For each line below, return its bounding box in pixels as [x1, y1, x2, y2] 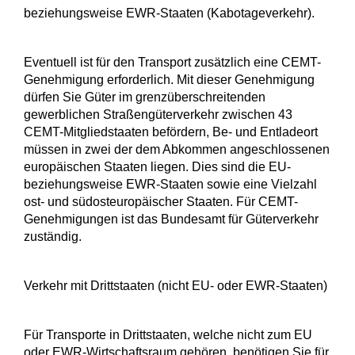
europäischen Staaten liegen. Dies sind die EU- [24, 160, 291, 174]
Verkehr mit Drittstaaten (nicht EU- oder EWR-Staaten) [24, 279, 327, 293]
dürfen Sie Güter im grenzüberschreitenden [24, 90, 265, 105]
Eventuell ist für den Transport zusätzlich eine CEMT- [24, 55, 321, 70]
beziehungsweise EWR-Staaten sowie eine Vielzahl [24, 177, 317, 192]
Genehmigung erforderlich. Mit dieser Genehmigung [24, 73, 315, 87]
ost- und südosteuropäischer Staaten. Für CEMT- [24, 195, 298, 209]
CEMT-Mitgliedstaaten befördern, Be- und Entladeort [24, 125, 318, 139]
